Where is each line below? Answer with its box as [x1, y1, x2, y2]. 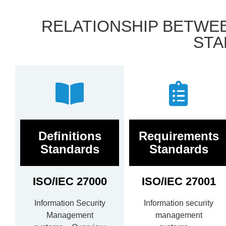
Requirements [138, 129, 219, 143]
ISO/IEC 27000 [32, 175, 107, 188]
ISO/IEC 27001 [141, 175, 216, 188]
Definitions [38, 129, 101, 143]
